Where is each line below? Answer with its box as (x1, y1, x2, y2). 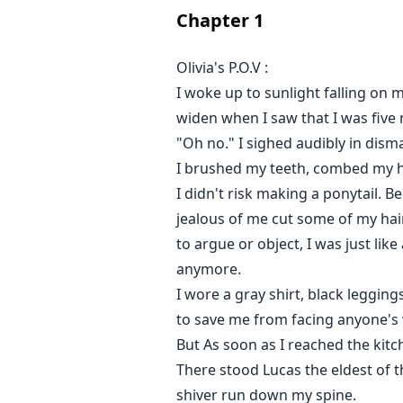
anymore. (176, 259, 241, 280)
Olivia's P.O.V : (176, 58, 268, 78)
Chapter (176, 8, 249, 33)
